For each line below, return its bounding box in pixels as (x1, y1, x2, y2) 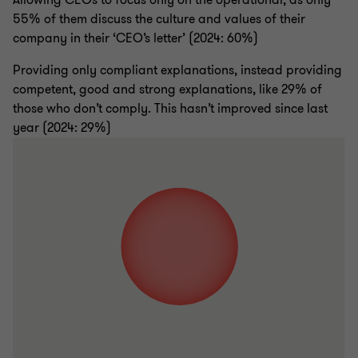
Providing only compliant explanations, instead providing (13, 62, 342, 80)
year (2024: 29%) (13, 119, 111, 137)
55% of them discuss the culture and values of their (13, 10, 305, 29)
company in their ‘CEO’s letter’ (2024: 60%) (13, 30, 258, 48)
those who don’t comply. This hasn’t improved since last (13, 100, 328, 118)
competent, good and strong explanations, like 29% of (13, 81, 322, 99)
